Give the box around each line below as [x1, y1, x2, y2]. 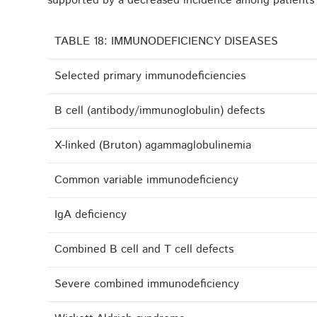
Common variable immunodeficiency [54, 172, 239, 189]
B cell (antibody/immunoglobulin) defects [54, 103, 265, 120]
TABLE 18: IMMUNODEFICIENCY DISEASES [54, 33, 279, 50]
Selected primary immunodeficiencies [54, 68, 246, 85]
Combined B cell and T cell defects [54, 241, 234, 258]
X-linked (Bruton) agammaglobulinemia [54, 137, 252, 154]
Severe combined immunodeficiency [54, 276, 240, 293]
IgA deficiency [54, 207, 127, 224]
